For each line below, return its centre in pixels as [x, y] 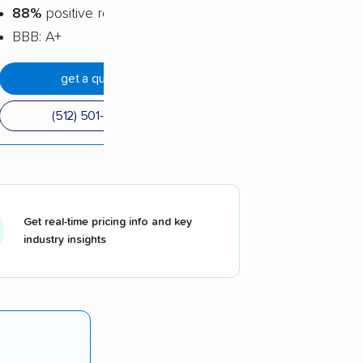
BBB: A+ [37, 38]
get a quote [92, 79]
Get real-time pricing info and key [108, 222]
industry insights [65, 240]
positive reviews [93, 14]
